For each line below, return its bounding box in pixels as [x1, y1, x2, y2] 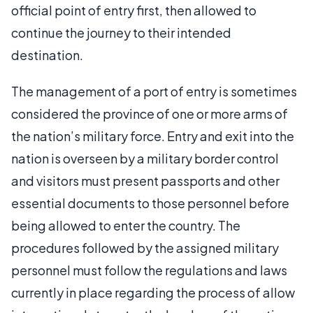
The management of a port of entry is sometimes [11, 83, 297, 100]
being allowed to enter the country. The [11, 217, 240, 234]
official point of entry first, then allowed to [11, 2, 256, 19]
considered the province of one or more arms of [11, 105, 288, 122]
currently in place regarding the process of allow [11, 284, 295, 301]
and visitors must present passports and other [11, 173, 279, 189]
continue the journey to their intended [11, 24, 231, 41]
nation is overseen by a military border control [11, 150, 279, 167]
